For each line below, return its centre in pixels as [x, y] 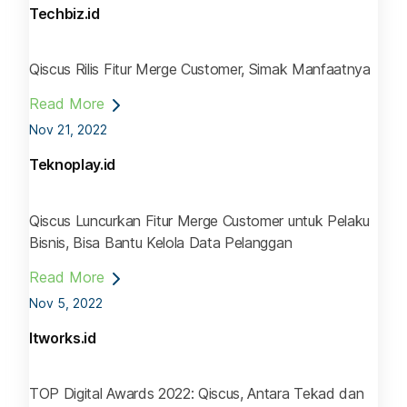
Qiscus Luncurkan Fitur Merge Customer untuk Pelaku [199, 220]
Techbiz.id [65, 14]
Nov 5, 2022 [66, 303]
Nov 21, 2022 [68, 130]
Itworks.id [63, 338]
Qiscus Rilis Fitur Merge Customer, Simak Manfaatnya [200, 69]
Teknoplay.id [73, 165]
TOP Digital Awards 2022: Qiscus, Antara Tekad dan [197, 393]
